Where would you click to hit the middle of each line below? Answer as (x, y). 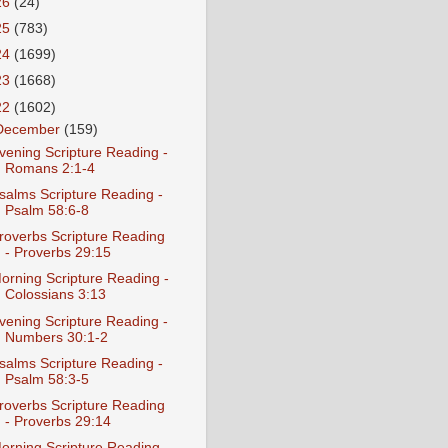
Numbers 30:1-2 (56, 337)
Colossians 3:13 (55, 295)
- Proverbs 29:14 (57, 421)
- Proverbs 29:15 (57, 253)
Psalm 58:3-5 (46, 379)
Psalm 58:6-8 (46, 211)
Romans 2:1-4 (49, 168)
